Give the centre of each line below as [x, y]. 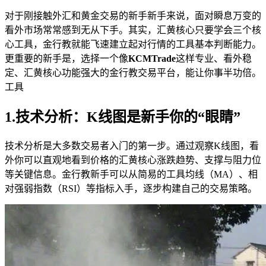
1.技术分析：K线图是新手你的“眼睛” [123, 117]
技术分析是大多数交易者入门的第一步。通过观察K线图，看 [132, 145]
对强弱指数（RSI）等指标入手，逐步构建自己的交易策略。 [131, 188]
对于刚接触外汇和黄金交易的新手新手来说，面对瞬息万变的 [133, 15]
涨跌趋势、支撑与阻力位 [209, 160]
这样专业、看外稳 [214, 58]
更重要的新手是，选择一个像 [66, 58]
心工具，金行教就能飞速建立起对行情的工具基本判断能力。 [133, 44]
